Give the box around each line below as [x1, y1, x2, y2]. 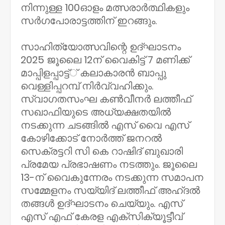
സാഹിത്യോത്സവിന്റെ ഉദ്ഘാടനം [21, 40, 181, 54]
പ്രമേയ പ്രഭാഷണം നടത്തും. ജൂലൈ [21, 157, 197, 171]
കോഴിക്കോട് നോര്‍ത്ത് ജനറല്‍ [21, 131, 162, 145]
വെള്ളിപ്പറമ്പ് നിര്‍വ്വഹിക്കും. [21, 79, 153, 93]
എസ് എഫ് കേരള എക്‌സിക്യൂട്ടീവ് [21, 209, 183, 223]
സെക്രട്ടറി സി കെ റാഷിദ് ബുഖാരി [21, 144, 183, 158]
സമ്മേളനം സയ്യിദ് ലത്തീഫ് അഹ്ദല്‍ [21, 183, 200, 197]
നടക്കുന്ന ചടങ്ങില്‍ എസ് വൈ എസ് [21, 118, 189, 132]
